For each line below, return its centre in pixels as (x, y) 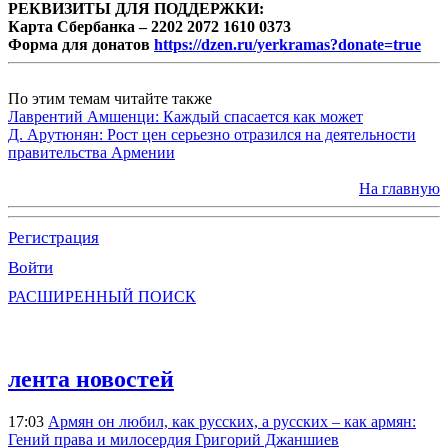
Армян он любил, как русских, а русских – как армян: (232, 421)
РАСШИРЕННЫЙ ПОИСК (102, 296)
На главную (399, 188)
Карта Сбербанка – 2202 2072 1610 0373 (149, 26)
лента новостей (91, 378)
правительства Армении (91, 152)
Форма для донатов (81, 44)
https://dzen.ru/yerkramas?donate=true (287, 44)
